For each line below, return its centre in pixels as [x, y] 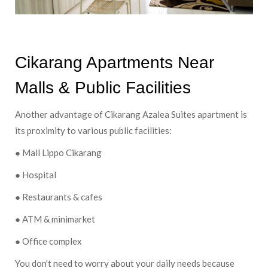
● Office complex [48, 241]
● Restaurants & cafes [59, 197]
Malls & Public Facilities [103, 88]
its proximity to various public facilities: [93, 131]
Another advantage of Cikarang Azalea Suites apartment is [131, 115]
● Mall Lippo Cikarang [58, 153]
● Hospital [36, 175]
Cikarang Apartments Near [115, 63]
